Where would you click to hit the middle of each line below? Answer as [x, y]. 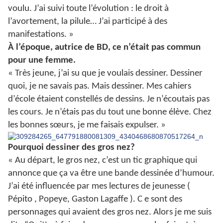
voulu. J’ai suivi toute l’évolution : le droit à [88, 9]
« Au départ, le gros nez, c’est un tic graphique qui [103, 161]
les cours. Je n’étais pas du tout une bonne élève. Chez [110, 112]
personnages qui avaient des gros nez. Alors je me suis [110, 213]
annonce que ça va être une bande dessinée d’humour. [111, 174]
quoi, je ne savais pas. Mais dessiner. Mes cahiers [100, 87]
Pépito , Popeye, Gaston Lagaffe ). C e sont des [95, 200]
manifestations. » [41, 35]
